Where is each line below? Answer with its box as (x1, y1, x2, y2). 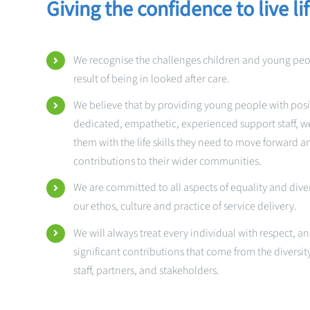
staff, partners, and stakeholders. (73, 262, 219, 278)
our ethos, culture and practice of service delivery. (73, 199, 297, 215)
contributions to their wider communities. (73, 154, 262, 170)
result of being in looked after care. (73, 71, 230, 87)
